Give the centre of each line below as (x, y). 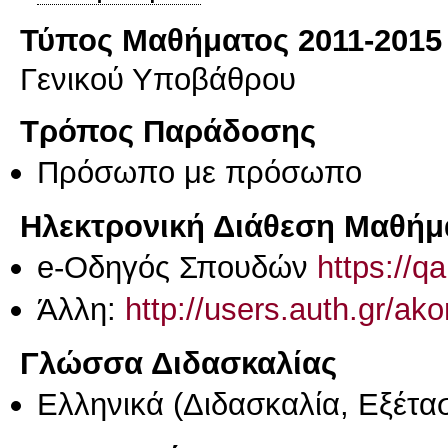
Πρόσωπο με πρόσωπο (199, 172)
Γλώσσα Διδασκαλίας (178, 362)
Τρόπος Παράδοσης (168, 131)
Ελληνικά (100, 403)
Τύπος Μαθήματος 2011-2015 (231, 39)
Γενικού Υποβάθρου (158, 78)
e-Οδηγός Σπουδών (177, 266)
